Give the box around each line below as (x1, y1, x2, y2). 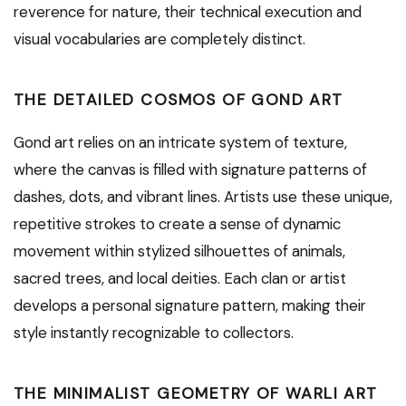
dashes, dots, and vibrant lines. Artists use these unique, (14, 187, 392, 208)
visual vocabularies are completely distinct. (14, 29, 305, 50)
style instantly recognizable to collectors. (14, 323, 294, 343)
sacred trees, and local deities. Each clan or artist (14, 268, 346, 289)
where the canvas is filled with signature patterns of (14, 159, 367, 180)
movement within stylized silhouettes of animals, (14, 241, 345, 262)
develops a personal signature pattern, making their (14, 295, 366, 316)
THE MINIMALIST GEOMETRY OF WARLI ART (14, 383, 378, 404)
